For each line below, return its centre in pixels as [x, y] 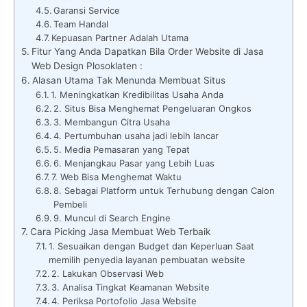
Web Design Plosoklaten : [87, 65]
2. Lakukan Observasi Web [108, 273]
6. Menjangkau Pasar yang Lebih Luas [134, 163]
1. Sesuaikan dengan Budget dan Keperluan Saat [152, 246]
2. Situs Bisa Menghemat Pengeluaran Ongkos [153, 108]
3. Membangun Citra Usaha [112, 122]
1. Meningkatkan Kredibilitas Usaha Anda [137, 94]
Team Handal [81, 24]
